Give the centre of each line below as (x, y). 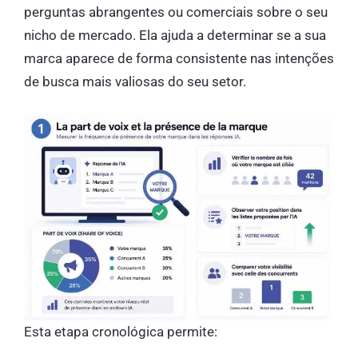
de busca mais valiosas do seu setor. (135, 81)
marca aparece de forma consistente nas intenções (179, 58)
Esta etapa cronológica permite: (121, 331)
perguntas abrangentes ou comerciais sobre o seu (176, 12)
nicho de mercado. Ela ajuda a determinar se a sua (175, 35)
